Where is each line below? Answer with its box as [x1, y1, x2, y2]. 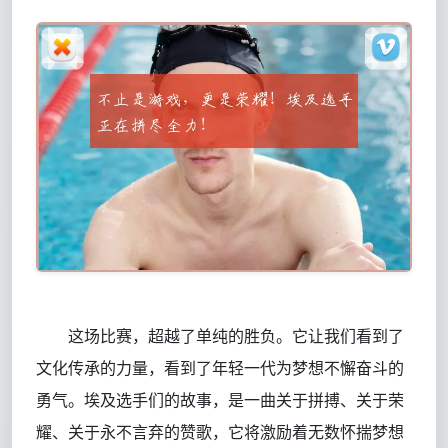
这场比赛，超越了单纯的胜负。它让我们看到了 [68, 325, 404, 348]
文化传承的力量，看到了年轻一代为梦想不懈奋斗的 [36, 357, 404, 380]
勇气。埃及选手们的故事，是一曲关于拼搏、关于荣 [36, 389, 404, 412]
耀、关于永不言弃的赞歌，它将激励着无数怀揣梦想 [36, 421, 404, 444]
